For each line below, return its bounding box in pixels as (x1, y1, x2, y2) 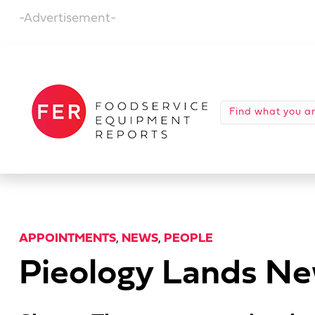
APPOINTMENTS (19, 232, 116, 245)
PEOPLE (164, 232, 213, 245)
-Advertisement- (19, 12, 116, 25)
